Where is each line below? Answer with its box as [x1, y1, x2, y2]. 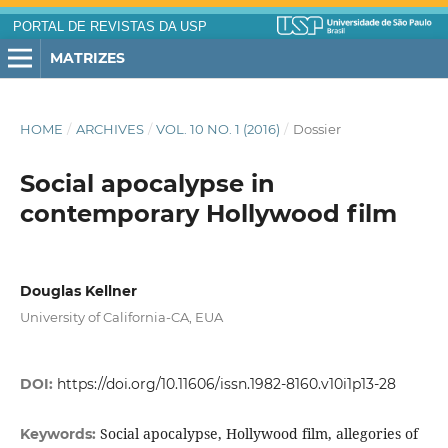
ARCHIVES [75, 121, 144, 138]
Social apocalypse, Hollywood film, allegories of [99, 424, 418, 444]
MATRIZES [49, 48, 125, 67]
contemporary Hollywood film [19, 199, 397, 229]
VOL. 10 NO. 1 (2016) [156, 121, 281, 138]
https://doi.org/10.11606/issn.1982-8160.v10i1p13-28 [56, 375, 396, 394]
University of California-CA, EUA [19, 309, 223, 326]
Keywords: [19, 425, 100, 444]
